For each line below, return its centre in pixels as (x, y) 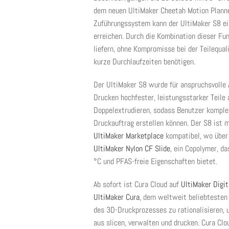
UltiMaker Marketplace (129, 136)
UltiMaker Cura (117, 197)
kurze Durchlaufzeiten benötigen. (144, 62)
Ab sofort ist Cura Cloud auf (137, 184)
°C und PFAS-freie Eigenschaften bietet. (155, 161)
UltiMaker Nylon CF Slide (132, 148)
